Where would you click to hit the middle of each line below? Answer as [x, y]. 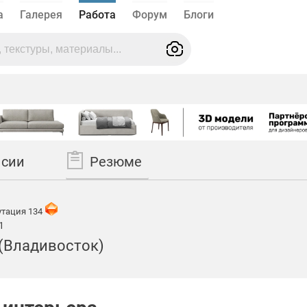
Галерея [41, 15]
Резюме [116, 162]
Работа [97, 15]
